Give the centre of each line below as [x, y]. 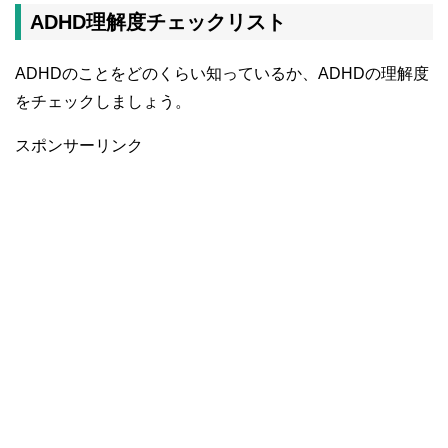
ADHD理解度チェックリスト [158, 22]
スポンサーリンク [79, 146]
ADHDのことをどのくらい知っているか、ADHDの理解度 [222, 74]
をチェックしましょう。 [103, 102]
